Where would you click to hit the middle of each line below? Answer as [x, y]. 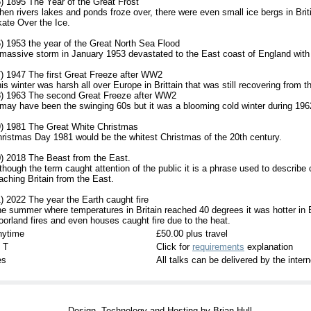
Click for [174, 246]
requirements [218, 246]
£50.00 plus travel [192, 233]
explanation [269, 246]
